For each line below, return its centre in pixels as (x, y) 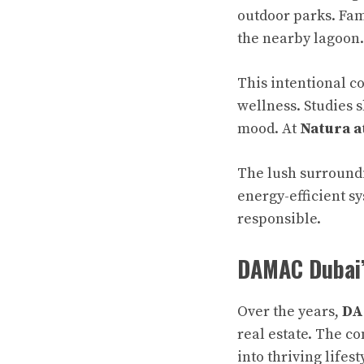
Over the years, (290, 312)
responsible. (279, 219)
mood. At (269, 129)
